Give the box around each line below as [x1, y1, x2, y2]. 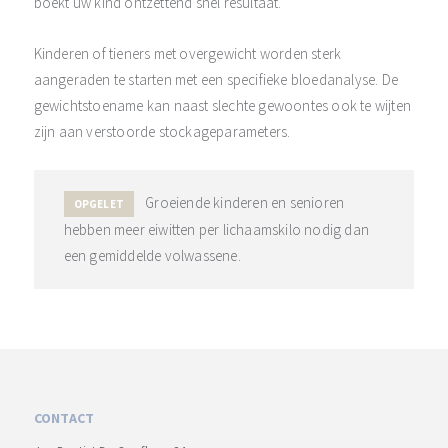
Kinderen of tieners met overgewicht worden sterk [33, 44, 342, 63]
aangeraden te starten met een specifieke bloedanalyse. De [33, 70, 398, 89]
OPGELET [73, 197, 124, 211]
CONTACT [33, 409, 95, 427]
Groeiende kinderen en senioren [142, 193, 345, 212]
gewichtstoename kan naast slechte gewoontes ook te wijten [33, 96, 411, 115]
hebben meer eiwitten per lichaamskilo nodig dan [63, 220, 369, 239]
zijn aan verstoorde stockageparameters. [33, 122, 291, 141]
